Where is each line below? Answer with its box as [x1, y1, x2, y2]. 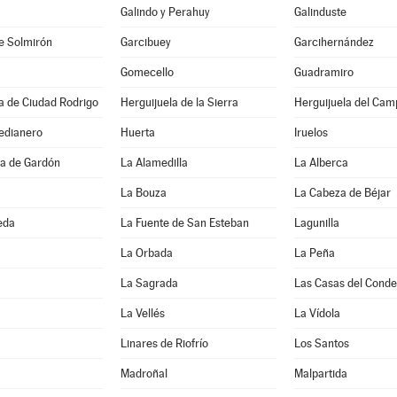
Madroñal [120, 367, 167, 380]
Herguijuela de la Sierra [120, 96, 238, 109]
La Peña [293, 246, 335, 260]
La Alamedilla [120, 156, 188, 169]
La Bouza [120, 186, 167, 199]
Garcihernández [293, 35, 374, 49]
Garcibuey [120, 35, 171, 49]
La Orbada [120, 246, 173, 260]
